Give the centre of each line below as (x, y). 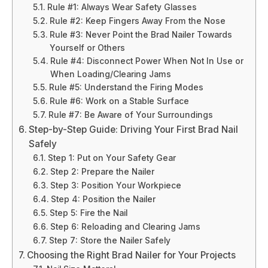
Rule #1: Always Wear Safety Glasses (122, 7)
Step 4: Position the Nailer (103, 199)
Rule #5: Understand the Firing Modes (126, 87)
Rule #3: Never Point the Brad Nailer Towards (141, 34)
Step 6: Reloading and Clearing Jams (125, 226)
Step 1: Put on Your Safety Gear (112, 158)
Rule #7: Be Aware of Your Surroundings (130, 115)
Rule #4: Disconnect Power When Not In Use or (147, 61)
